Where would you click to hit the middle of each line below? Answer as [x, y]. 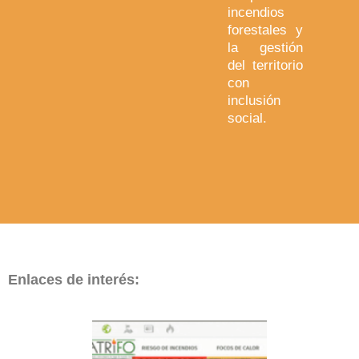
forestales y [265, 30]
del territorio [265, 66]
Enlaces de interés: [74, 280]
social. [249, 119]
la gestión [265, 48]
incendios [256, 13]
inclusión [254, 101]
